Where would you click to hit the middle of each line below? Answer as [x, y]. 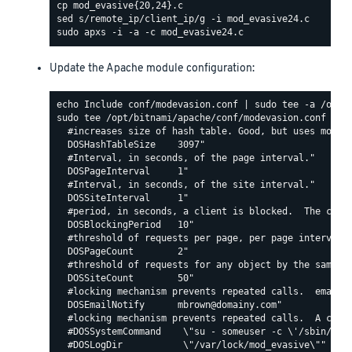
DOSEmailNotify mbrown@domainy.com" [169, 305]
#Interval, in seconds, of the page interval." [186, 158]
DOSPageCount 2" [123, 252]
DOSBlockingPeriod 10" [125, 225]
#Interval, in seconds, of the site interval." [186, 185]
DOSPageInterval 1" [123, 172]
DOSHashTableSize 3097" [131, 145]
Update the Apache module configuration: [152, 68]
